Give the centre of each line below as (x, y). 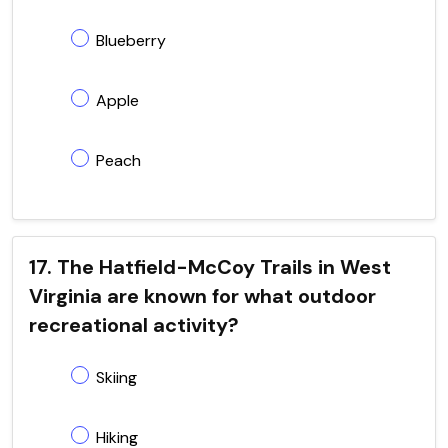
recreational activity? (134, 324)
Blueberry (131, 40)
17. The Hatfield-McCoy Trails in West (210, 266)
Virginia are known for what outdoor (202, 295)
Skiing (116, 377)
